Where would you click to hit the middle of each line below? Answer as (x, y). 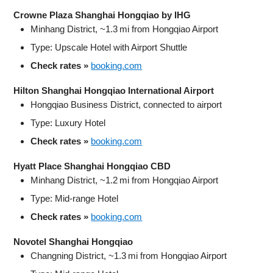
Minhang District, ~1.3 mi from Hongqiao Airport (125, 29)
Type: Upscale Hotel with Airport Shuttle (109, 47)
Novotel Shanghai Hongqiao (73, 241)
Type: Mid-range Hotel (75, 198)
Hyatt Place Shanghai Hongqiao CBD (92, 166)
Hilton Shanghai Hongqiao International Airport (114, 90)
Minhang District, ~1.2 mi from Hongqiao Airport (125, 180)
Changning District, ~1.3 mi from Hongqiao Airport (129, 255)
